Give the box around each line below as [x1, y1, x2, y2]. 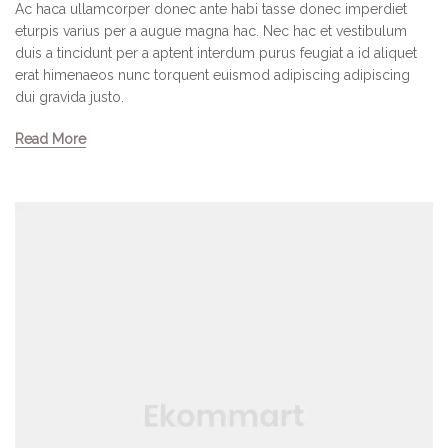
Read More [15, 131, 86, 148]
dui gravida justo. [15, 89, 124, 106]
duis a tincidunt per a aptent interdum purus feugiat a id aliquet [15, 45, 417, 62]
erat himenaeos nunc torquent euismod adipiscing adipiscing [15, 67, 410, 84]
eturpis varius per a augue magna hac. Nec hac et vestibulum [15, 23, 407, 40]
